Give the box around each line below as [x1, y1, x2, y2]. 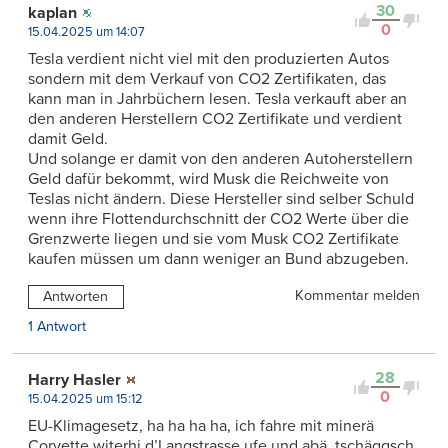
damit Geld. [28, 129, 108, 150]
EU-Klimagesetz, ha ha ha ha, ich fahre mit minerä [28, 416, 374, 436]
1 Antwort [28, 318, 86, 335]
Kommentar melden [295, 287, 420, 305]
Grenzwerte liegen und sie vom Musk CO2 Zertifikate [28, 229, 399, 250]
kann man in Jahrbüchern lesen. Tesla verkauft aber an [28, 89, 407, 110]
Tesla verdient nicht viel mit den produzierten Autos [28, 49, 389, 70]
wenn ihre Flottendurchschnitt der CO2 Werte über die [28, 209, 409, 230]
